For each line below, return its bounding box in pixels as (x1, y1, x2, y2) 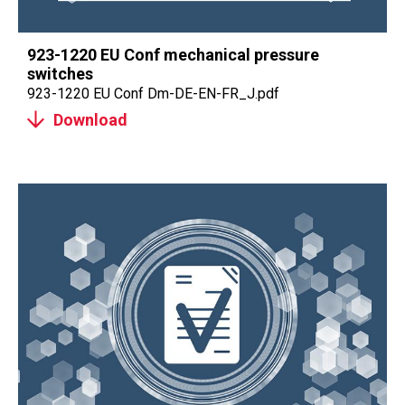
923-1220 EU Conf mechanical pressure (27, 45, 319, 64)
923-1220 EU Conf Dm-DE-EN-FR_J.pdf (27, 85, 279, 102)
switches (27, 64, 93, 83)
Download (53, 109, 127, 129)
